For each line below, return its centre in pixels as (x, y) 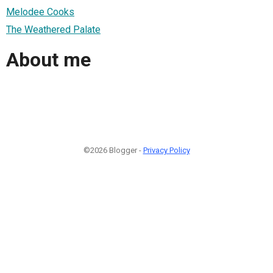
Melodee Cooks (40, 12)
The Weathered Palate (53, 29)
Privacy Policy (166, 150)
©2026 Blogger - (113, 150)
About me (48, 60)
